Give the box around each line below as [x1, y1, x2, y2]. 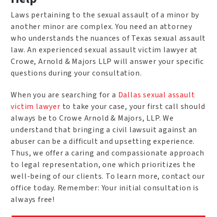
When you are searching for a [11, 89, 118, 100]
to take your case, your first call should [60, 101, 205, 112]
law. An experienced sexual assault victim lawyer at [11, 44, 198, 55]
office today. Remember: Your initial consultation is [11, 182, 200, 193]
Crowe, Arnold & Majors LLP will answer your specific [11, 56, 204, 67]
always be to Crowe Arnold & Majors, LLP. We [11, 112, 174, 124]
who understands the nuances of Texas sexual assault [11, 32, 206, 44]
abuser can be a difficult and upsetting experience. [11, 136, 195, 147]
